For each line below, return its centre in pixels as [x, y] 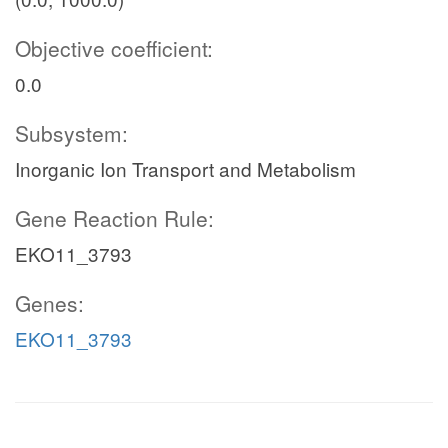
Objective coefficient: [114, 48]
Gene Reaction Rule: [114, 218]
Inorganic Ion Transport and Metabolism [185, 168]
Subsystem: [71, 133]
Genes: [49, 303]
